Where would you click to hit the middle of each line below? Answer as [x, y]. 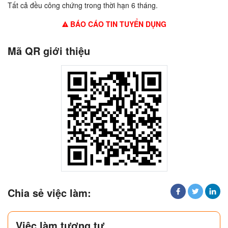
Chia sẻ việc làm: [49, 193]
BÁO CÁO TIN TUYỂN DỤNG [117, 24]
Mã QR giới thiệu [49, 51]
